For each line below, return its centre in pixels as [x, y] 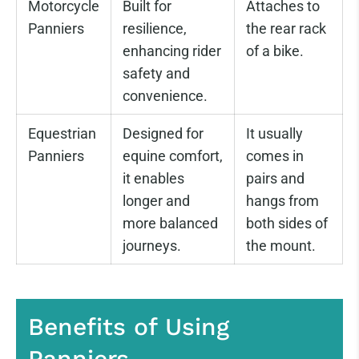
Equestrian [62, 134]
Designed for [163, 134]
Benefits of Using [129, 327]
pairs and [275, 179]
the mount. [282, 246]
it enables [153, 179]
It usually [274, 134]
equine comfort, [173, 156]
